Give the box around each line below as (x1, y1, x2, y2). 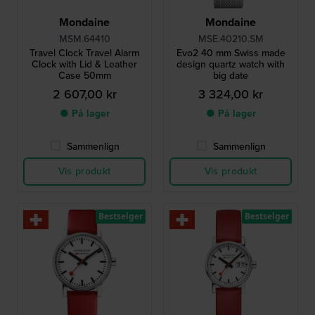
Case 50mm (58, 68, 111, 84)
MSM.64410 (58, 32, 110, 47)
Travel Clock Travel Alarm (30, 46, 139, 61)
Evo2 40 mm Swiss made (176, 46, 285, 61)
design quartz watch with (176, 57, 285, 72)
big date (213, 68, 248, 84)
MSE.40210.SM (198, 32, 264, 47)
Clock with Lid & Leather (32, 57, 137, 72)
